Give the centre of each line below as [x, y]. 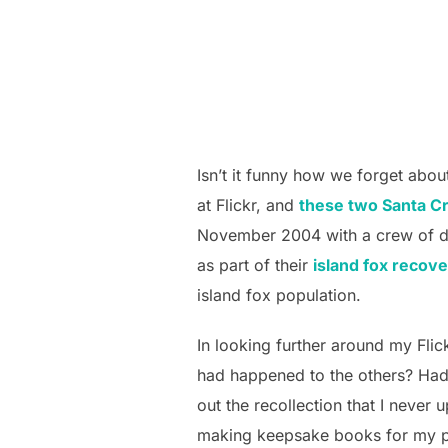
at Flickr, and [248, 204]
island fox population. [279, 294]
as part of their [255, 264]
